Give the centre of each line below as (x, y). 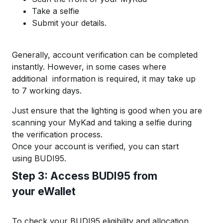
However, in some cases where (107, 66)
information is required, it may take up (124, 78)
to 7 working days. (48, 90)
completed (177, 55)
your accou (55, 146)
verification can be (120, 55)
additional (32, 78)
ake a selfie (58, 11)
